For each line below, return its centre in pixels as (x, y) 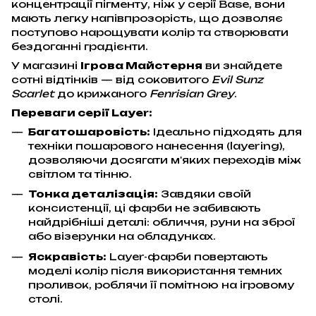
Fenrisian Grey (192, 93)
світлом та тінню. (80, 174)
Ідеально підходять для (226, 131)
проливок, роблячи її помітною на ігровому (161, 284)
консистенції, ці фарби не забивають (145, 208)
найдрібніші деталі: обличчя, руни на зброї (162, 222)
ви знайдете (242, 65)
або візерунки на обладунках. (122, 236)
